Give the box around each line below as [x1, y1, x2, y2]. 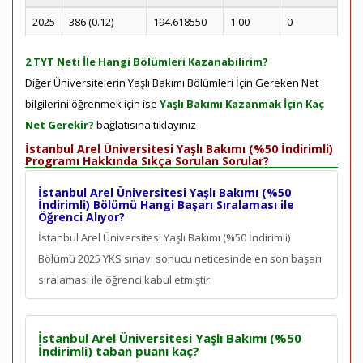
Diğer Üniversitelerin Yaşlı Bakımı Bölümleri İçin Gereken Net [25, 75, 318, 90]
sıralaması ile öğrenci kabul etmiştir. [38, 272, 212, 287]
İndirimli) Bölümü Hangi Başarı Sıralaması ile [38, 197, 294, 212]
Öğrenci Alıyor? [38, 209, 125, 224]
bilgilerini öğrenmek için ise [25, 96, 160, 111]
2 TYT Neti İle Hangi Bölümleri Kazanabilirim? [25, 54, 268, 69]
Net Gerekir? [25, 117, 94, 132]
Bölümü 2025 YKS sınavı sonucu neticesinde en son [38, 251, 291, 266]
